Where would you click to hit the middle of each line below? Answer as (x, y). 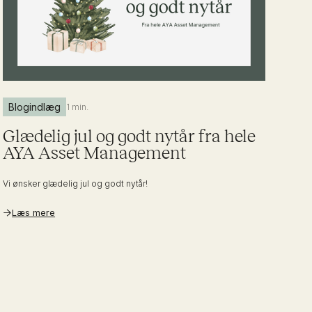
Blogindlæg (35, 107)
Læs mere (34, 212)
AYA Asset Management (95, 152)
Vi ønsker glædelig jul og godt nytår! (76, 183)
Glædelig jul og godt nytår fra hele (130, 135)
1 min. (78, 107)
